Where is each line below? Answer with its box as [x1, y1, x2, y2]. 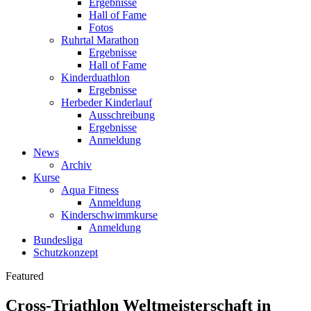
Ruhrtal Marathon [61, 34, 139, 46]
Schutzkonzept [33, 246, 98, 258]
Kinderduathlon [61, 72, 130, 83]
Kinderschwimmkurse [61, 209, 158, 221]
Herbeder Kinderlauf [61, 96, 152, 108]
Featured [6, 270, 44, 282]
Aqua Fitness [61, 184, 119, 196]
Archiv [61, 159, 92, 171]
